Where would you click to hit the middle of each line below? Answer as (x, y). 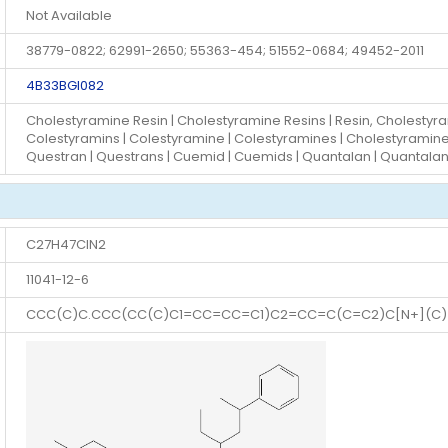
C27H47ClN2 (66, 245)
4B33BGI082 (65, 86)
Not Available (69, 16)
